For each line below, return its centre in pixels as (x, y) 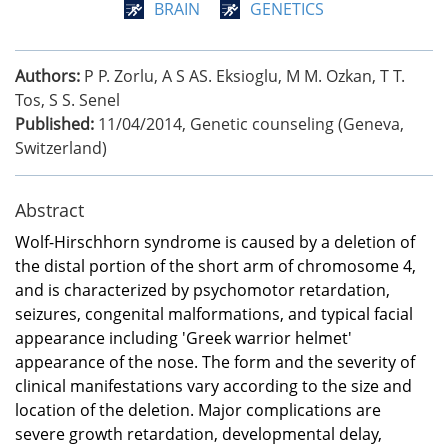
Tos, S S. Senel (67, 99)
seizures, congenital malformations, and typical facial (214, 313)
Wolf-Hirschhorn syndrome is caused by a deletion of (215, 241)
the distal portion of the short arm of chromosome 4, (215, 265)
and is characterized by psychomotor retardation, (202, 289)
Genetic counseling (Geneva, (297, 123)
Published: (54, 123)
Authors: (47, 75)
